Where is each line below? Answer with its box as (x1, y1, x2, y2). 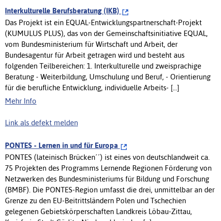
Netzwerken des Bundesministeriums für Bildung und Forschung (5, 174, 209, 183)
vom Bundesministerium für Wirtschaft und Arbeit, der (5, 39, 178, 48)
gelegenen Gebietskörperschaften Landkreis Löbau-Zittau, (5, 207, 192, 216)
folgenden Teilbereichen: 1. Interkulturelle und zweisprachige (5, 61, 201, 70)
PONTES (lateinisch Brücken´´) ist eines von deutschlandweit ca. (5, 152, 210, 161)
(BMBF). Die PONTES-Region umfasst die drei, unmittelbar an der (5, 185, 215, 194)
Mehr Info (5, 96, 37, 105)
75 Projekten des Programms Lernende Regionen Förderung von (5, 163, 212, 172)
